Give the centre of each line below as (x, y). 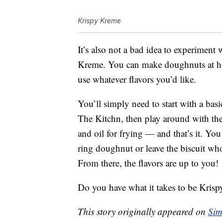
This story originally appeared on (143, 212)
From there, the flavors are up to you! (148, 163)
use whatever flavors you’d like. (137, 79)
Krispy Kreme (99, 21)
